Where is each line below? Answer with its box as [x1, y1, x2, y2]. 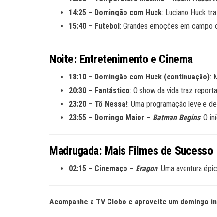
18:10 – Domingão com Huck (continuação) [69, 72, 210, 81]
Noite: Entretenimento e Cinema [49, 52, 193, 66]
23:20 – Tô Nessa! [69, 99, 127, 108]
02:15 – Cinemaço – [69, 164, 136, 173]
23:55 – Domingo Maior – [69, 113, 153, 122]
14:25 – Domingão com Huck [69, 8, 162, 17]
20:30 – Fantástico [69, 86, 130, 95]
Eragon [136, 164, 157, 173]
